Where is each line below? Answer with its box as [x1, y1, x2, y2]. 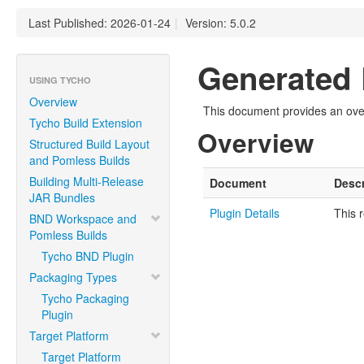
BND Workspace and [29, 210, 136, 227]
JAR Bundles [29, 189, 95, 206]
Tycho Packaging [41, 290, 129, 306]
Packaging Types [29, 269, 117, 285]
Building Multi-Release [29, 173, 144, 189]
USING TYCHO [29, 74, 91, 86]
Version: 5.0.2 [185, 15, 256, 31]
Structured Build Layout [29, 136, 149, 152]
